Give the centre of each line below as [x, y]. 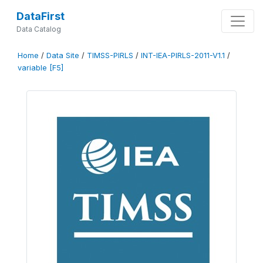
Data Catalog [38, 29]
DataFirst [40, 16]
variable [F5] [41, 68]
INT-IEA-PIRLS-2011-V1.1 [183, 55]
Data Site [63, 55]
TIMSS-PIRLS [110, 55]
